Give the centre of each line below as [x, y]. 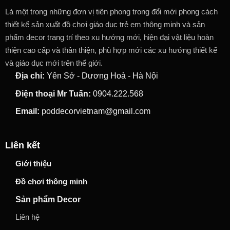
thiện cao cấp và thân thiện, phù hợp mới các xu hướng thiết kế [111, 50]
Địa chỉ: [30, 75]
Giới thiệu [33, 164]
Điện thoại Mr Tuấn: [53, 93]
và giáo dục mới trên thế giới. [54, 63]
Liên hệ [27, 217]
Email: [27, 111]
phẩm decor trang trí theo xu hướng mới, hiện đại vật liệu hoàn [109, 37]
